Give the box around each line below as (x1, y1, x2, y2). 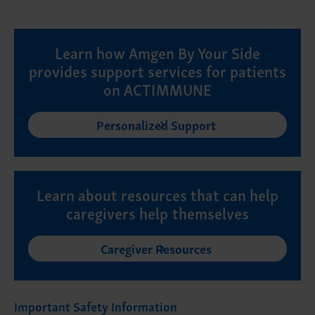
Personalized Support (96, 113, 216, 134)
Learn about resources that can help (36, 181, 279, 207)
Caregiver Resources (100, 237, 212, 258)
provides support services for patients (28, 57, 287, 83)
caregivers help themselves (66, 199, 249, 225)
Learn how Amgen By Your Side (54, 39, 261, 65)
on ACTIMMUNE (103, 75, 212, 101)
